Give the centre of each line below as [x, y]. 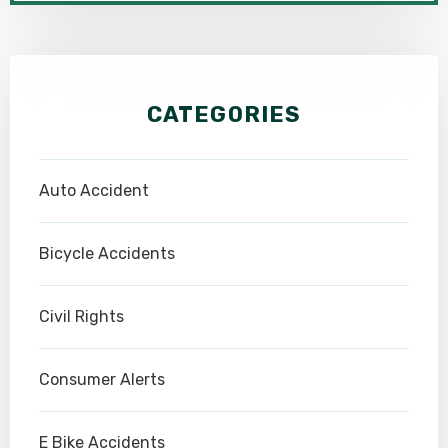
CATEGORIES [224, 114]
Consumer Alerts [102, 379]
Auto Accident [94, 190]
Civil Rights [81, 316]
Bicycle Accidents [107, 253]
